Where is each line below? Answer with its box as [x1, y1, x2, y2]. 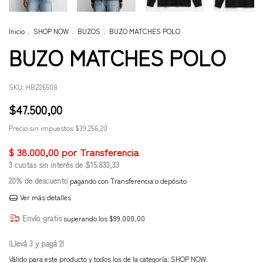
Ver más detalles [18, 192, 71, 202]
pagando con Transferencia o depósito [68, 176, 187, 186]
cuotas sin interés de [15, 159, 85, 170]
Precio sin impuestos [9, 123, 75, 133]
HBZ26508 [26, 82, 58, 92]
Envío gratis [22, 213, 62, 224]
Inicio [9, 26, 25, 36]
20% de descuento [9, 175, 68, 186]
